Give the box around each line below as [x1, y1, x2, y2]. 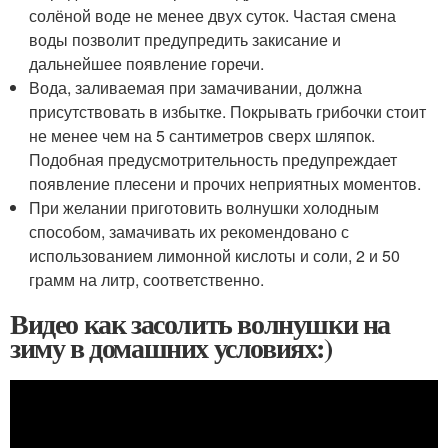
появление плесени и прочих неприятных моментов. [29, 171, 422, 195]
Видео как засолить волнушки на [10, 302, 391, 344]
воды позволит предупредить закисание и [29, 27, 342, 51]
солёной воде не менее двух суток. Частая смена [29, 3, 397, 27]
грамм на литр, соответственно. [29, 267, 265, 291]
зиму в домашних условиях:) [10, 326, 332, 368]
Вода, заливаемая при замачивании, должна [29, 75, 363, 99]
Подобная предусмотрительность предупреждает [29, 147, 398, 171]
